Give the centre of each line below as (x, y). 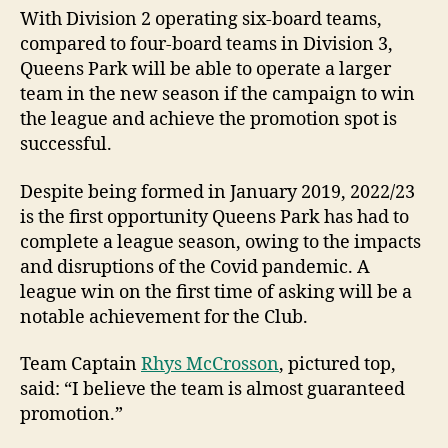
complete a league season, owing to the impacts (220, 242)
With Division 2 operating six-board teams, (201, 20)
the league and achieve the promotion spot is (208, 120)
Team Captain (80, 365)
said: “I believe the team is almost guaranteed (212, 390)
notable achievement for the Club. (164, 317)
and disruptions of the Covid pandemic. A (195, 267)
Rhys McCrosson (210, 365)
